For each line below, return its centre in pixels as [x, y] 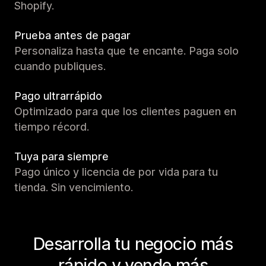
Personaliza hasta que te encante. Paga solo [126, 51]
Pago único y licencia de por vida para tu [116, 172]
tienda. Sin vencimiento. [74, 188]
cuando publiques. [60, 66]
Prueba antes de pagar [72, 36]
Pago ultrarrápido [58, 96]
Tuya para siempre [61, 157]
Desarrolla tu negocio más [133, 244]
